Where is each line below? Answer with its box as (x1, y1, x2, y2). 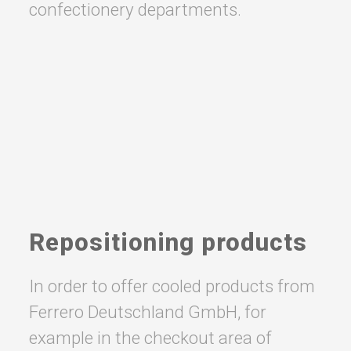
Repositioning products (28, 228, 307, 258)
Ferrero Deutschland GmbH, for (28, 302, 266, 323)
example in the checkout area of (28, 327, 272, 349)
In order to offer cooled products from (28, 276, 315, 297)
